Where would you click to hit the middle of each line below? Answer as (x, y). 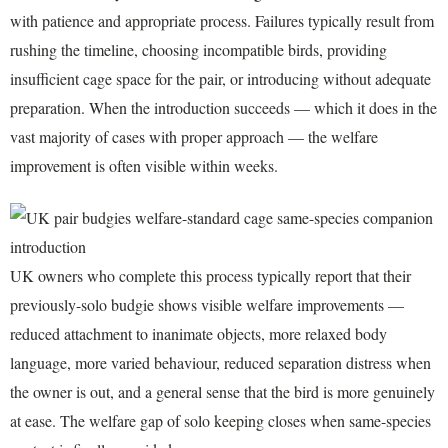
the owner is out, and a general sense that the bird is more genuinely (222, 391)
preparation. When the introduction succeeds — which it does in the (223, 108)
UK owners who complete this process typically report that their (210, 275)
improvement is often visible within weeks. (144, 166)
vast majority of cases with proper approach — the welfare (194, 137)
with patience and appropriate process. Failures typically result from (222, 21)
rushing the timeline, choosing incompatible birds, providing (198, 50)
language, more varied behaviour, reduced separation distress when (220, 362)
